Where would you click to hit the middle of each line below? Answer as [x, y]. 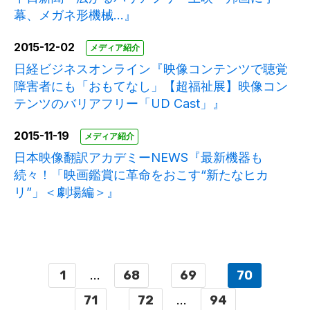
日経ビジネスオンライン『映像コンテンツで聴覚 [151, 69]
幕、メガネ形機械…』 [75, 15]
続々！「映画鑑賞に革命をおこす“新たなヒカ [141, 175]
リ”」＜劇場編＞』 [66, 192]
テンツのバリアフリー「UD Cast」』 [119, 104]
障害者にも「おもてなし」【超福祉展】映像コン [151, 86]
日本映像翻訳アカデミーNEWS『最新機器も [138, 158]
